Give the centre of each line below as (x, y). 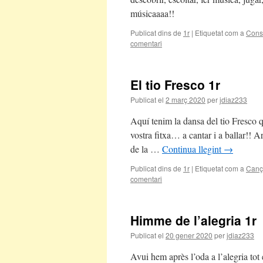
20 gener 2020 (189, 235)
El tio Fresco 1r (175, 85)
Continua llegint (193, 149)
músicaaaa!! (152, 13)
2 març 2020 (186, 100)
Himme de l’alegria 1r (193, 220)
